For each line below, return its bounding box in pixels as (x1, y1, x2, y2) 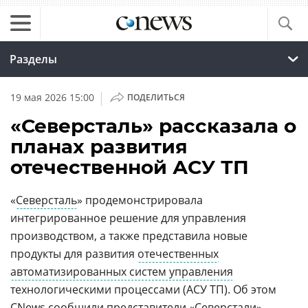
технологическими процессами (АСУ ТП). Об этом (10, 282, 276, 297)
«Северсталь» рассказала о (10, 114, 296, 137)
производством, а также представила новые (10, 228, 247, 243)
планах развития (10, 135, 188, 158)
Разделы (10, 52, 57, 67)
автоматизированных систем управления (10, 264, 233, 279)
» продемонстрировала (77, 192, 203, 208)
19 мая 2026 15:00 (10, 91, 94, 104)
